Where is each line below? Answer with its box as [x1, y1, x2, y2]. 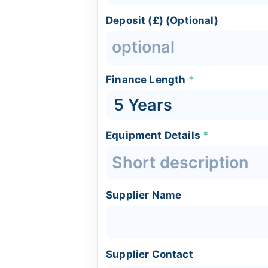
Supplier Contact [106, 248, 193, 261]
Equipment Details [106, 129, 203, 142]
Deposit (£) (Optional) [106, 14, 218, 26]
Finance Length [106, 74, 188, 86]
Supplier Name [106, 188, 182, 201]
